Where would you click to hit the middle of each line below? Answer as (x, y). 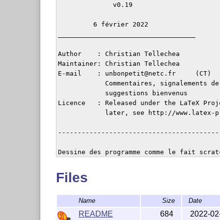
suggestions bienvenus (123, 93)
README (96, 214)
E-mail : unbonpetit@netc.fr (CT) (134, 74)
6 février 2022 (103, 25)
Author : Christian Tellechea (119, 54)
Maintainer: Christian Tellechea (119, 64)
